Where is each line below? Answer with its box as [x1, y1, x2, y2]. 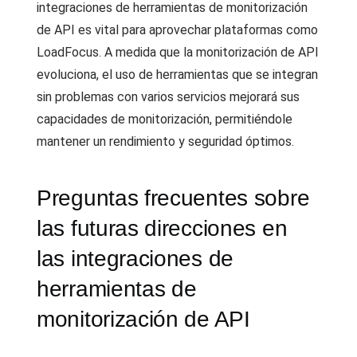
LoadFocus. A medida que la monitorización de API [37, 45, 319, 60]
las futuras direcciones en [37, 216, 288, 241]
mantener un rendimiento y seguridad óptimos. [37, 134, 294, 149]
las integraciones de [37, 246, 233, 271]
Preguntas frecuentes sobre [37, 186, 310, 210]
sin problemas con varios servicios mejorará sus [37, 89, 300, 104]
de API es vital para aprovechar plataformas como [37, 22, 318, 37]
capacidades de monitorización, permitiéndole [37, 112, 292, 127]
